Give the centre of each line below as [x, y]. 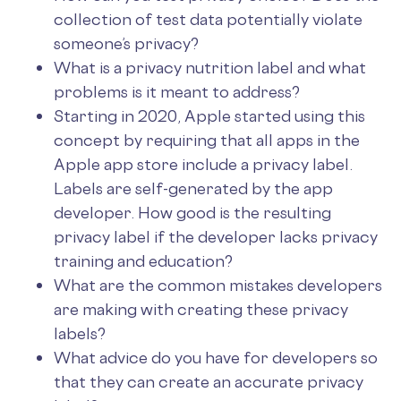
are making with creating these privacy [201, 308]
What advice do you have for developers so [216, 357]
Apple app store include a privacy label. [203, 163]
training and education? [143, 260]
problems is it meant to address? [177, 91]
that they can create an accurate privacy [209, 381]
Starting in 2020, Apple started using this [209, 115]
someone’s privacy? [126, 43]
